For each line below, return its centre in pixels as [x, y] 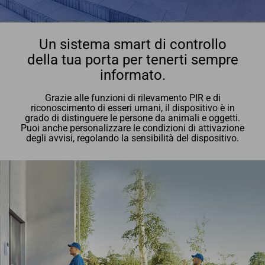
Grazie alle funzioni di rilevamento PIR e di [132, 98]
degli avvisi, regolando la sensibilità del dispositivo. [132, 138]
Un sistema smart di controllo [132, 45]
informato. [132, 75]
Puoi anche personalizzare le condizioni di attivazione [132, 128]
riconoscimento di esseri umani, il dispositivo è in [132, 108]
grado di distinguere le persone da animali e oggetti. [132, 118]
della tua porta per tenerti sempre [132, 60]
